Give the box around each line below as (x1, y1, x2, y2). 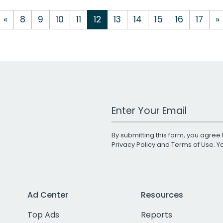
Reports (140, 209, 172, 221)
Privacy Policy (111, 140, 155, 149)
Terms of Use (171, 140, 214, 149)
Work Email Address (111, 100, 189, 112)
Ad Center (27, 189, 68, 201)
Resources (140, 189, 183, 201)
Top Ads (27, 209, 59, 221)
